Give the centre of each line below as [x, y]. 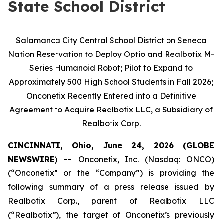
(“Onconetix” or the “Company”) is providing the [111, 173]
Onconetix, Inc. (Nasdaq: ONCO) [146, 159]
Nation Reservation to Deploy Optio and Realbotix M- [111, 54]
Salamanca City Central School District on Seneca [111, 40]
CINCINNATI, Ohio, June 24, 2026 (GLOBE [111, 145]
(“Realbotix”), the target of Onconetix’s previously [111, 215]
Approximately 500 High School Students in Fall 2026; [111, 82]
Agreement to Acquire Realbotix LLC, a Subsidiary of [111, 110]
